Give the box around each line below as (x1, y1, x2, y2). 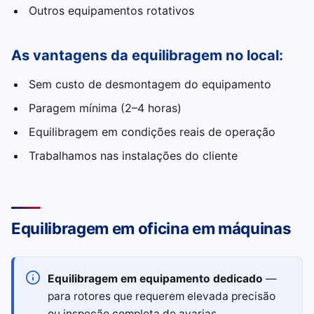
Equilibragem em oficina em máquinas (11, 219, 292, 238)
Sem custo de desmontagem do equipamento (28, 77, 271, 91)
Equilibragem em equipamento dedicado (48, 272, 263, 285)
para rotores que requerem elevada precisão (48, 289, 275, 303)
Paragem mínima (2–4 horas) (28, 101, 182, 115)
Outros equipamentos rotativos (28, 4, 194, 18)
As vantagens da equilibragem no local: (11, 46, 283, 64)
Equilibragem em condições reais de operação (28, 125, 275, 139)
